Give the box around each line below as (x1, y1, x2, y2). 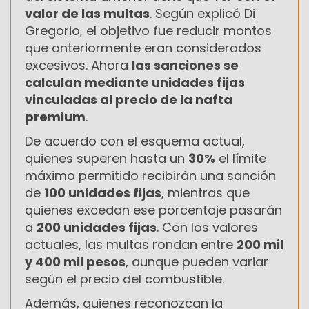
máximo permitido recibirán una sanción (25, 166, 276, 184)
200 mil (237, 235, 283, 253)
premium (25, 108, 86, 126)
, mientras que (161, 183, 250, 201)
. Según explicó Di (150, 4, 255, 22)
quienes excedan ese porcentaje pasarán (25, 201, 282, 219)
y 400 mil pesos (25, 252, 126, 270)
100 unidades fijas (44, 183, 161, 201)
